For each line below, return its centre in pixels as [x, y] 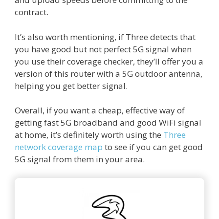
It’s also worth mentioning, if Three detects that [105, 37]
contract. [32, 12]
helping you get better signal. [71, 86]
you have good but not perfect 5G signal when [103, 49]
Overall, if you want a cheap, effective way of [100, 110]
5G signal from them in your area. [80, 159]
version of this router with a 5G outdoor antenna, [109, 73]
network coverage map [59, 147]
